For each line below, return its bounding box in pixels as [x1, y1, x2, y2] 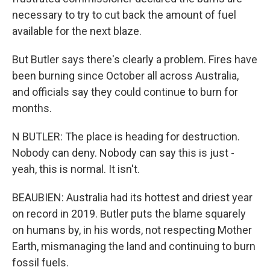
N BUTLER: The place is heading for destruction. [12, 130, 240, 143]
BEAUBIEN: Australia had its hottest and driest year [12, 191, 253, 204]
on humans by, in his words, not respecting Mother [12, 224, 252, 236]
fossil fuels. [12, 256, 69, 269]
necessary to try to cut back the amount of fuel [12, 8, 236, 21]
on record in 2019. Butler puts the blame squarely [12, 207, 246, 220]
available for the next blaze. [12, 25, 142, 37]
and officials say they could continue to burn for [12, 86, 238, 98]
